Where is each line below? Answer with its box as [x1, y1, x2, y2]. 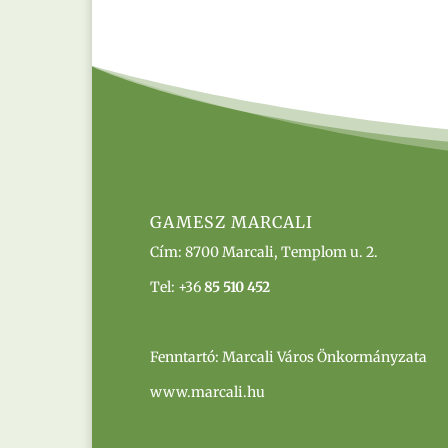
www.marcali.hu [150, 383, 265, 401]
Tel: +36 [150, 278, 204, 296]
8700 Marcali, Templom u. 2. [185, 243, 378, 261]
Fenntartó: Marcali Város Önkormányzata [150, 348, 427, 366]
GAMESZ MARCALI [150, 212, 313, 232]
